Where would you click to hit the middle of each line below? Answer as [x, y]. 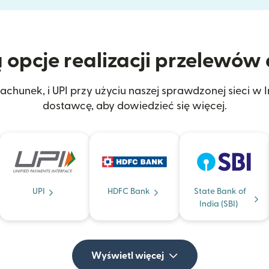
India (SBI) [219, 204]
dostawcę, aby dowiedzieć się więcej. [134, 106]
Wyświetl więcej [127, 256]
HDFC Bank [128, 192]
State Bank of [220, 192]
